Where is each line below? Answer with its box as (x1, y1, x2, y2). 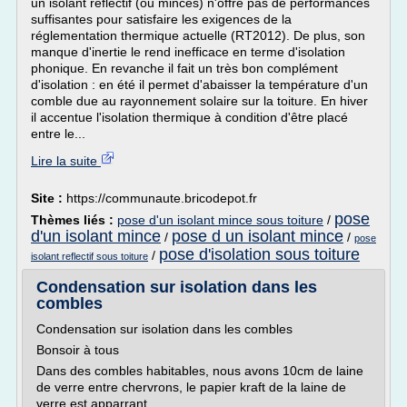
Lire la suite (31, 154, 101, 168)
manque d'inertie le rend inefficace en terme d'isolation (31, 45, 345, 59)
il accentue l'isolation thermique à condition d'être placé (31, 110, 348, 124)
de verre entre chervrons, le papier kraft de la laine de (36, 380, 346, 394)
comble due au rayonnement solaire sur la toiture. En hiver (31, 94, 368, 108)
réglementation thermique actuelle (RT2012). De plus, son (31, 28, 365, 43)
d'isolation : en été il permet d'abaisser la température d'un (31, 77, 368, 92)
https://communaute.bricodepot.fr (66, 191, 257, 205)
